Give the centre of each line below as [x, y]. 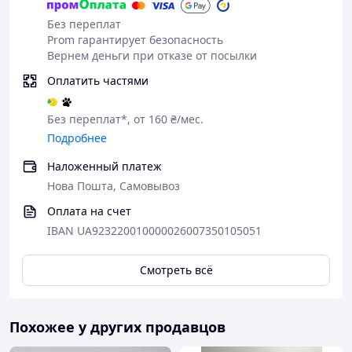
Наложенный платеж [104, 166]
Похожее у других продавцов [117, 327]
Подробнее [77, 138]
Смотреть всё [176, 270]
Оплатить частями [98, 81]
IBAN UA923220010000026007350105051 [154, 231]
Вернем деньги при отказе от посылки [152, 55]
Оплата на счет [89, 211]
